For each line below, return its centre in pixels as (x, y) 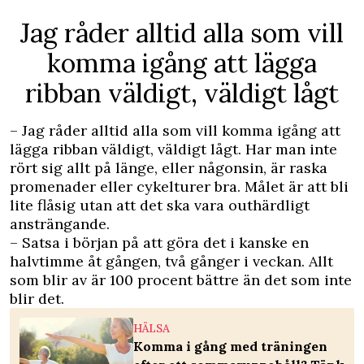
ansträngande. (60, 224)
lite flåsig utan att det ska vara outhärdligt (160, 206)
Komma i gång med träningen (230, 347)
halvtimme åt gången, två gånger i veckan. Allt (171, 262)
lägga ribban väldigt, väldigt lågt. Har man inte (173, 149)
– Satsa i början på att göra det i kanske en (159, 243)
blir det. (37, 299)
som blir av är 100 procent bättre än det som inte (181, 280)
